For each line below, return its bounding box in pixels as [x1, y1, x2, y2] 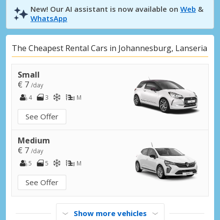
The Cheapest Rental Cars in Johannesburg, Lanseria [12, 43, 207, 54]
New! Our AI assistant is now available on [30, 3, 180, 14]
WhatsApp [30, 13, 67, 23]
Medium [18, 135, 50, 146]
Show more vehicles [73, 208, 147, 218]
